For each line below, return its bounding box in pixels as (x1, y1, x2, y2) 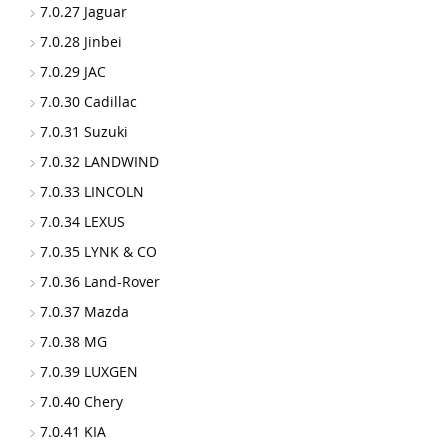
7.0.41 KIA (40, 422, 106, 441)
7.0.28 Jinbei (40, 32, 122, 51)
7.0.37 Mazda (40, 302, 129, 321)
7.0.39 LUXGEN (40, 362, 138, 381)
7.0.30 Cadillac (40, 92, 137, 111)
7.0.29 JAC (40, 62, 106, 81)
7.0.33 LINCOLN (40, 182, 144, 201)
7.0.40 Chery (40, 392, 123, 411)
